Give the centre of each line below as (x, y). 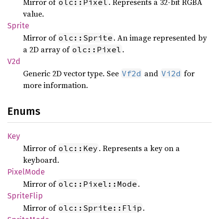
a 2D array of (47, 49)
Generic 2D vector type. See (72, 73)
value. (33, 14)
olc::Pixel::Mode (98, 184)
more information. (55, 85)
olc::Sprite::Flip (100, 208)
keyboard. (41, 160)
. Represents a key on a (139, 148)
